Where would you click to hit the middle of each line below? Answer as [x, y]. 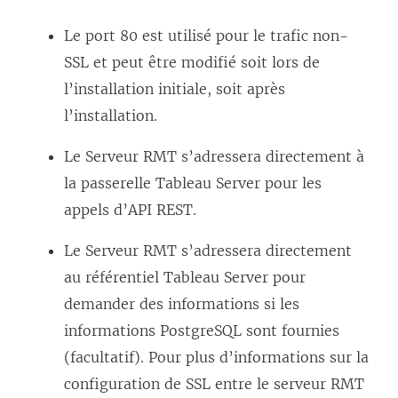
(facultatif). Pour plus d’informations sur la [216, 358]
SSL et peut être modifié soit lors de [192, 63]
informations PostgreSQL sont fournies [202, 331]
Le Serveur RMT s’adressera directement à [214, 157]
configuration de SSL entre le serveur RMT [214, 384]
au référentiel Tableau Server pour [185, 278]
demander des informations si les [182, 304]
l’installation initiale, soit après [175, 89]
